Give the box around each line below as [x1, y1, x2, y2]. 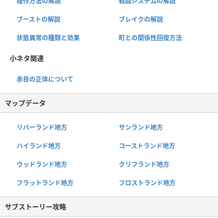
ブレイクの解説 [118, 15, 163, 24]
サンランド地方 [118, 123, 163, 132]
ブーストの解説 [17, 15, 60, 24]
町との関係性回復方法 [118, 33, 182, 42]
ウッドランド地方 [17, 160, 67, 169]
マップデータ [5, 98, 46, 108]
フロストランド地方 [118, 178, 176, 187]
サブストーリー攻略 [5, 202, 66, 212]
